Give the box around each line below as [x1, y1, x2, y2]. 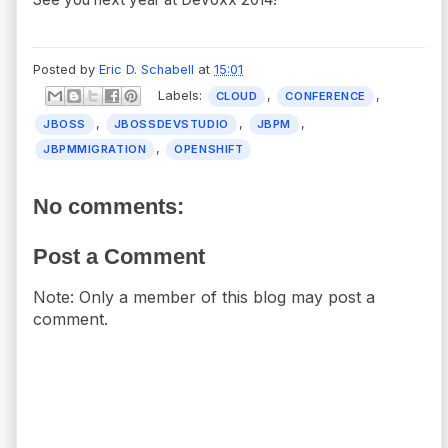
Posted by [33, 61, 99, 77]
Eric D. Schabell [99, 61, 194, 77]
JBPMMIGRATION [43, 142, 147, 157]
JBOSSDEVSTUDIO [113, 117, 229, 132]
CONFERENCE [285, 88, 367, 103]
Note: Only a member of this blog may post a [33, 287, 375, 308]
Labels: [157, 87, 206, 103]
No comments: [33, 194, 184, 220]
